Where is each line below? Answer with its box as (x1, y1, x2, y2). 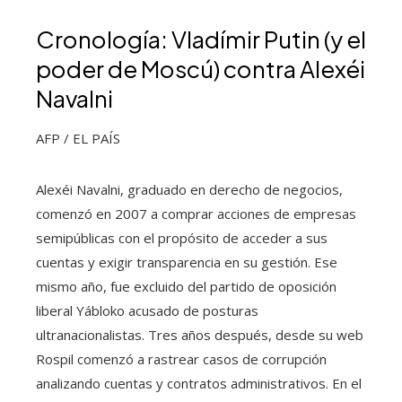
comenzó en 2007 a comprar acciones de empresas (36, 204, 356, 223)
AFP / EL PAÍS (36, 128, 120, 147)
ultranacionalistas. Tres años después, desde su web (36, 325, 363, 344)
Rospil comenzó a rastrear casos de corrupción (36, 349, 327, 368)
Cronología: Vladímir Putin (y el (36, 23, 366, 54)
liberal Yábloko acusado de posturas (36, 301, 258, 319)
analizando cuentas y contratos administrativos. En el (36, 373, 362, 392)
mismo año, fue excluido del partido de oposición (36, 276, 336, 295)
